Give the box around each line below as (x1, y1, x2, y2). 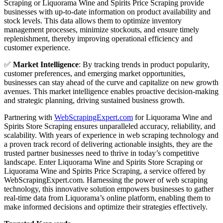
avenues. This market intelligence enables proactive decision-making (4, 87, 219, 96)
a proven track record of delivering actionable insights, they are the (4, 139, 213, 148)
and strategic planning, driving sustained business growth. (4, 96, 185, 105)
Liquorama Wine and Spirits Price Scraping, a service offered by (4, 166, 206, 175)
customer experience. (4, 43, 70, 52)
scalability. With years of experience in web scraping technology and (4, 130, 219, 139)
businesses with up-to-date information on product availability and (4, 7, 211, 16)
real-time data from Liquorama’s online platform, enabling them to (4, 193, 211, 202)
